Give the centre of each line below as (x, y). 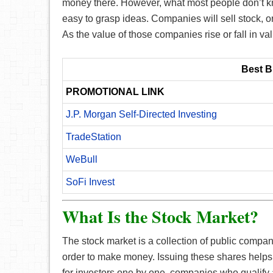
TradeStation (94, 137)
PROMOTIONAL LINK (115, 92)
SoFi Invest (90, 182)
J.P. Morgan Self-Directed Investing (141, 114)
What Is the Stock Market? (160, 217)
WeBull (82, 159)
